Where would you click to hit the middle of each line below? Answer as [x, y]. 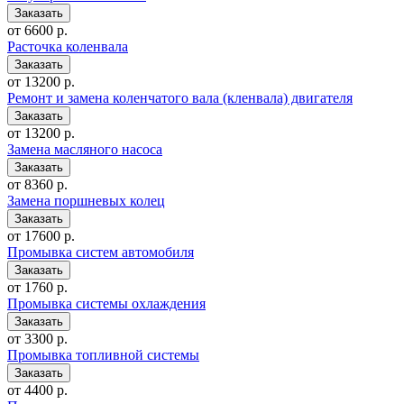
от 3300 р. [37, 339]
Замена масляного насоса [85, 150]
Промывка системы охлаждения [106, 304]
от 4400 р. [37, 390]
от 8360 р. [37, 185]
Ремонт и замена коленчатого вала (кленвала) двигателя [180, 98]
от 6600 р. [37, 31]
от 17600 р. [41, 236]
